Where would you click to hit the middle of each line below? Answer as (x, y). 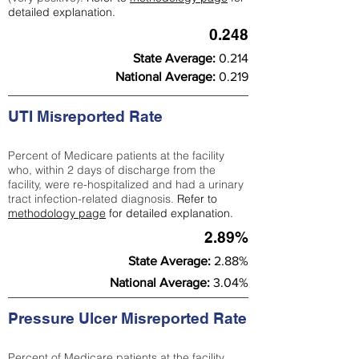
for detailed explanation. (169, 213)
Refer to (197, 199)
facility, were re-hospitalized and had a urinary (126, 184)
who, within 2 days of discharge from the (112, 170)
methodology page (57, 213)
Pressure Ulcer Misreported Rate (127, 318)
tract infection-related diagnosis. (93, 199)
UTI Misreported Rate (85, 116)
